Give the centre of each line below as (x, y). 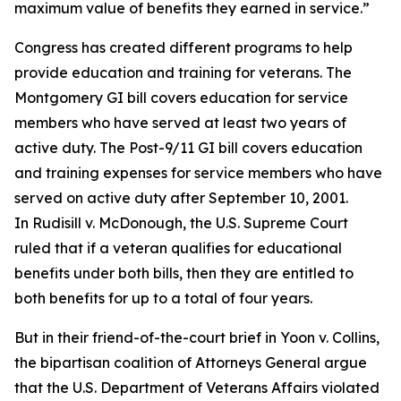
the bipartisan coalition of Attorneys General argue (191, 363)
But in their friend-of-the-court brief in (147, 337)
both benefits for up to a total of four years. (163, 298)
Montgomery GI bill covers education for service (181, 98)
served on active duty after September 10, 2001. (181, 198)
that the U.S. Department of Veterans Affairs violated (197, 388)
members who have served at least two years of (180, 123)
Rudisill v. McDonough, (109, 223)
